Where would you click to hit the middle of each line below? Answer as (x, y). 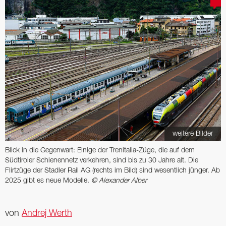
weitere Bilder (193, 134)
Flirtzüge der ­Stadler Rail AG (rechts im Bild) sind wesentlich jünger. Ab (112, 171)
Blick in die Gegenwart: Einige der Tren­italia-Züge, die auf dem (100, 150)
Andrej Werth (47, 213)
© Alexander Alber (119, 181)
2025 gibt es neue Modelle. (48, 181)
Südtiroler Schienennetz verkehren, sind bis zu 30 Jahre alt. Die (102, 160)
